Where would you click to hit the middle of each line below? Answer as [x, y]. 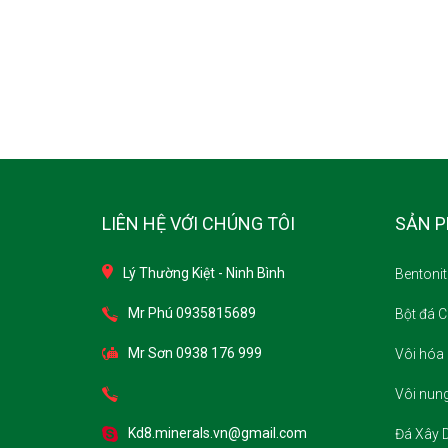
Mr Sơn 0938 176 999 [195, 353]
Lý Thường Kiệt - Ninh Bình [204, 273]
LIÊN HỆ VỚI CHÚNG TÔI [198, 224]
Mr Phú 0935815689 [192, 313]
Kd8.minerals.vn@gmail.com [217, 433]
